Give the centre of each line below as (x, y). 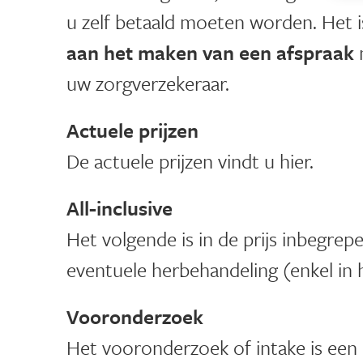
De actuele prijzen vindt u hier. (190, 161)
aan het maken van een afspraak (210, 53)
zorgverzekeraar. (162, 83)
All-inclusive (120, 208)
